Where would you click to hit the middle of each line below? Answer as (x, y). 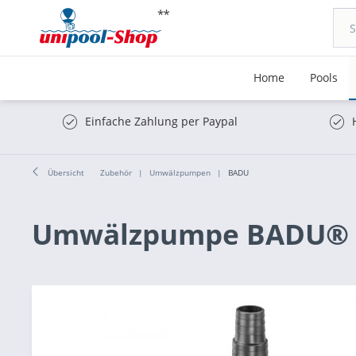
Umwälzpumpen (180, 172)
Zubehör (116, 172)
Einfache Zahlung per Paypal (161, 121)
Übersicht (66, 172)
